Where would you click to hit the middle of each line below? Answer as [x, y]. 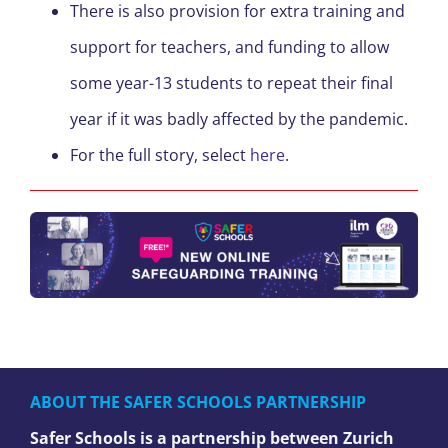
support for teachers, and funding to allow [229, 47]
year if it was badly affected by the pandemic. [239, 119]
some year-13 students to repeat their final [231, 83]
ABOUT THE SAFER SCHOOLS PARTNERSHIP [198, 401]
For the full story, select [160, 155]
